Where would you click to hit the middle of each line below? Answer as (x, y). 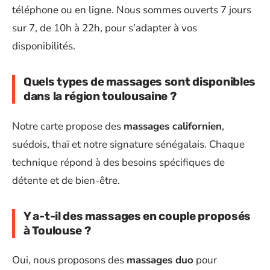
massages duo (160, 260)
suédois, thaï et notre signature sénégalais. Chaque (128, 144)
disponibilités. (44, 46)
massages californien (173, 126)
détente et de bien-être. (66, 180)
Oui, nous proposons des (69, 260)
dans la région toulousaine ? (100, 96)
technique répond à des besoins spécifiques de (118, 162)
